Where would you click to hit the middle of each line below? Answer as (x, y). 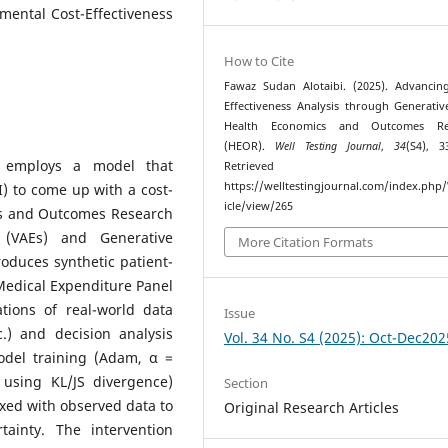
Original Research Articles (312, 407)
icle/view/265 (259, 206)
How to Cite (259, 61)
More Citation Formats (306, 241)
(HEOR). (250, 146)
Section (246, 382)
